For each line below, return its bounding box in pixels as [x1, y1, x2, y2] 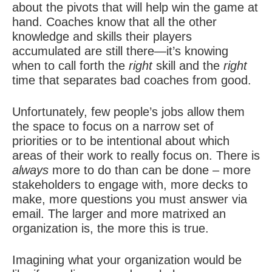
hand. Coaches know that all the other [12, 15, 217, 29]
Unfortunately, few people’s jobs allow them [12, 105, 245, 118]
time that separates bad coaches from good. [12, 73, 251, 87]
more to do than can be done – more [49, 163, 251, 177]
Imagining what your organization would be [12, 253, 242, 267]
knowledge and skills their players [12, 30, 192, 43]
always [12, 163, 49, 177]
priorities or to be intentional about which [12, 134, 229, 148]
